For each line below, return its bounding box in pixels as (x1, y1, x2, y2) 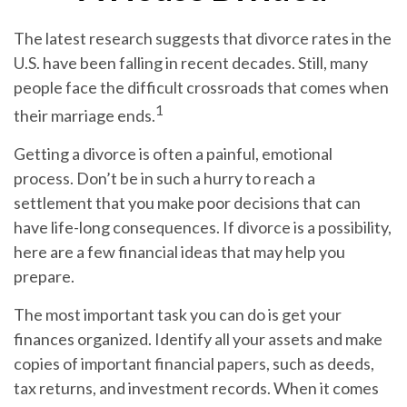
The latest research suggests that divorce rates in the (14, 28, 392, 48)
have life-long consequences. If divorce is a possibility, (14, 217, 392, 237)
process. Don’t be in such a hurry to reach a (14, 168, 315, 188)
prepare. (14, 266, 74, 286)
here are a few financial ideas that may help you (14, 242, 345, 262)
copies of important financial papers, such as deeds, (14, 353, 374, 373)
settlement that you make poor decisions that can (14, 193, 361, 213)
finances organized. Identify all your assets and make (14, 329, 382, 349)
